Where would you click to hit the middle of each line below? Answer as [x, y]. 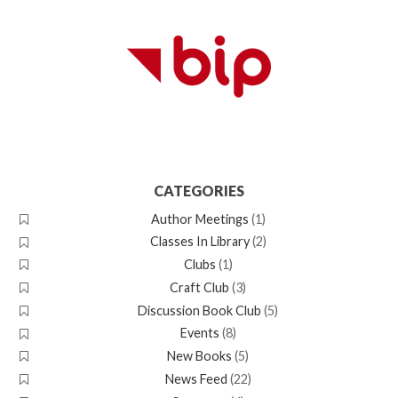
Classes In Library [199, 242]
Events [199, 333]
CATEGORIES [199, 190]
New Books [200, 356]
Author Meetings [199, 219]
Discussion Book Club [200, 310]
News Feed [196, 378]
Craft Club [200, 287]
